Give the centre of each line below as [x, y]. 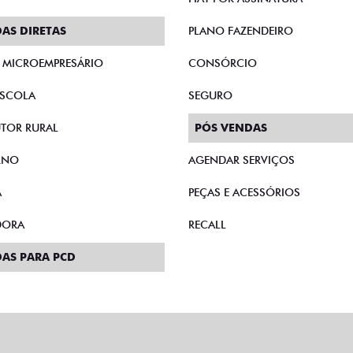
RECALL [207, 225]
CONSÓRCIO [223, 63]
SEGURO [210, 95]
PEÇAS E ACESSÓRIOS [244, 192]
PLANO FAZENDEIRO [241, 31]
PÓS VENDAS [231, 128]
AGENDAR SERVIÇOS [242, 160]
